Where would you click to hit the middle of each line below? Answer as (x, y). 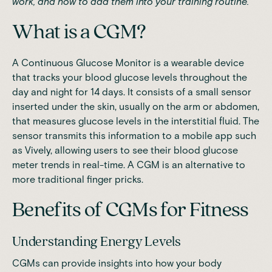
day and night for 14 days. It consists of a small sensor (132, 92)
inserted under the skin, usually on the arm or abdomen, (136, 106)
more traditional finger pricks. (78, 179)
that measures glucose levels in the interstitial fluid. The (136, 121)
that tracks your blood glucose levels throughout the (130, 77)
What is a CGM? (79, 32)
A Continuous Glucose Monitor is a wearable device (128, 63)
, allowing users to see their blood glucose (144, 150)
